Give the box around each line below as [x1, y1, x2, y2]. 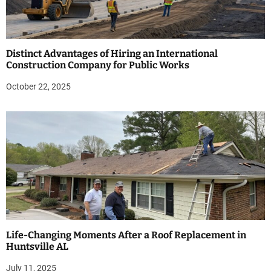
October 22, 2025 [6, 82, 71, 92]
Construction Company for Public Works [6, 59, 189, 71]
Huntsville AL [6, 241, 68, 253]
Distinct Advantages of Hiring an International [6, 48, 218, 60]
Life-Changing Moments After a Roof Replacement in [6, 229, 246, 241]
